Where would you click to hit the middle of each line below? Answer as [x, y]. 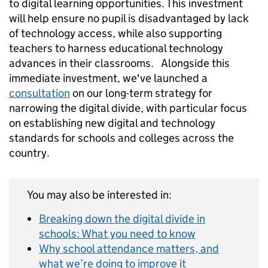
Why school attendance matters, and [129, 248]
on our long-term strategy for [141, 93]
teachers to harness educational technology [116, 48]
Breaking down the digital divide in [122, 218]
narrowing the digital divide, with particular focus [128, 108]
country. [31, 153]
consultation [39, 93]
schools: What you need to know [117, 233]
